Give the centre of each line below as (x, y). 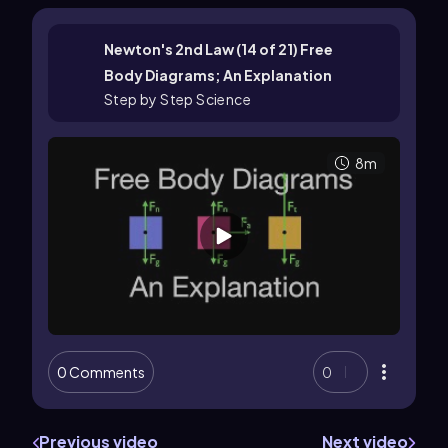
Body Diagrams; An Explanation (218, 75)
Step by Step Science (177, 99)
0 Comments (101, 372)
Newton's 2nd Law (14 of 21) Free (218, 49)
